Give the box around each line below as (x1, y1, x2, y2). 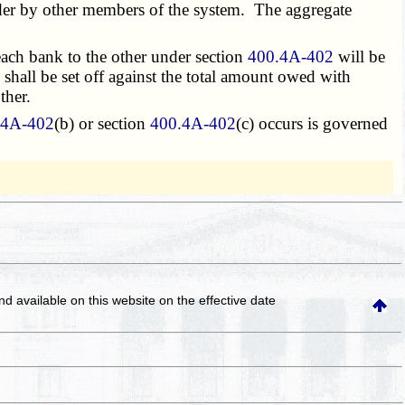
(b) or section (54, 113, 151, 133)
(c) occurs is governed (236, 113, 389, 133)
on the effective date (159, 292, 277, 307)
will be (334, 46, 386, 66)
